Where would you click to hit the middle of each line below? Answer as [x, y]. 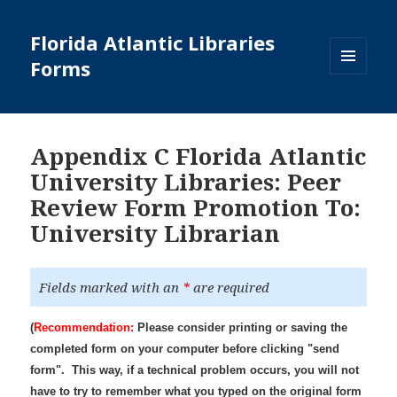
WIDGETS [356, 112]
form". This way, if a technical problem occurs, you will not [195, 370]
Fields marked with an [111, 288]
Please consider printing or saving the [241, 328]
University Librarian [156, 234]
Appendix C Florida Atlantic [198, 156]
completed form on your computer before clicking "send [185, 349]
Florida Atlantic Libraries [153, 43]
